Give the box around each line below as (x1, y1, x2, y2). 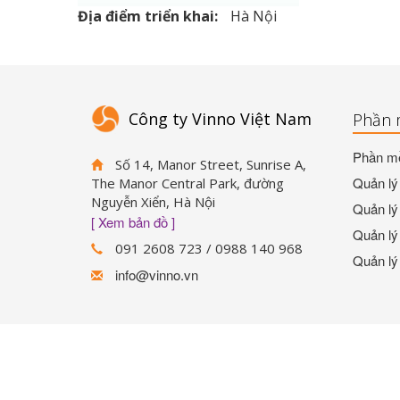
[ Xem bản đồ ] (91, 212, 175, 231)
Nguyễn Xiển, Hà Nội (91, 193, 215, 211)
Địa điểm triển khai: (78, 6, 221, 26)
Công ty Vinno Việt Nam (129, 108, 312, 130)
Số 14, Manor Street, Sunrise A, (112, 155, 306, 173)
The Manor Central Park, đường (91, 174, 284, 192)
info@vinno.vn (115, 265, 198, 284)
